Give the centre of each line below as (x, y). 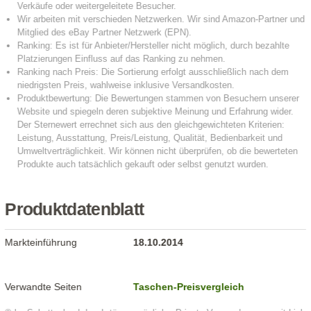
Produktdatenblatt (75, 210)
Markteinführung (41, 243)
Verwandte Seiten (44, 287)
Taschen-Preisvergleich (189, 287)
